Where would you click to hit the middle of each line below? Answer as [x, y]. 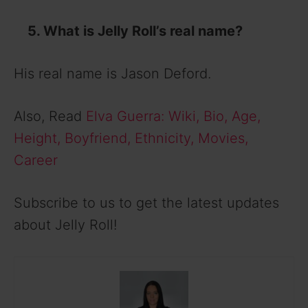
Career [36, 161]
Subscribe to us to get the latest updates [146, 203]
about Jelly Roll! [65, 225]
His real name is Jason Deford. [112, 74]
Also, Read [50, 117]
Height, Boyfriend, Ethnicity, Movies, [131, 139]
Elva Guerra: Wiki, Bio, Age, [173, 117]
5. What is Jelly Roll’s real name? [128, 31]
